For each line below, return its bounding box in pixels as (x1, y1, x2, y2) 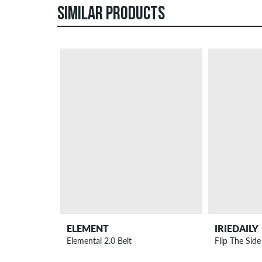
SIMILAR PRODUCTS (57, 5, 165, 25)
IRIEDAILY (214, 223, 258, 235)
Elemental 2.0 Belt (67, 236, 132, 246)
